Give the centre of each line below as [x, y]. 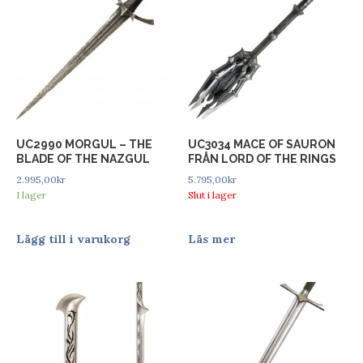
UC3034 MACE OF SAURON [262, 144]
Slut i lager [213, 194]
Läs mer [212, 239]
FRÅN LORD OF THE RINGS [263, 158]
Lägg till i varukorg [73, 239]
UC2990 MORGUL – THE [84, 144]
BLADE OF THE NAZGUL [83, 158]
